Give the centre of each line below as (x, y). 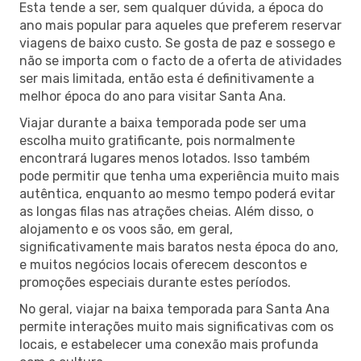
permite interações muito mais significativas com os (176, 326)
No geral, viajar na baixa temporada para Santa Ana (174, 309)
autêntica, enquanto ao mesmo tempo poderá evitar (177, 193)
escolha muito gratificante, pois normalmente (157, 140)
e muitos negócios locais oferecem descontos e (163, 264)
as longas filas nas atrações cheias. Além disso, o (166, 211)
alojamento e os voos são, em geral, (126, 229)
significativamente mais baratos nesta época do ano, (179, 247)
